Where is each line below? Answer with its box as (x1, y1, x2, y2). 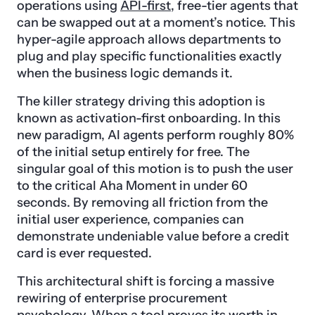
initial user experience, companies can (17, 212, 244, 228)
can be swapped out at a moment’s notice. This (17, 15, 295, 31)
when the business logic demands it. (17, 65, 233, 82)
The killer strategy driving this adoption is (17, 94, 265, 110)
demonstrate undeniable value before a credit (17, 229, 289, 245)
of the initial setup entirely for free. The (17, 144, 250, 160)
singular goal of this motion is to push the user (17, 161, 293, 177)
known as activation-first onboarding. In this (17, 110, 281, 127)
